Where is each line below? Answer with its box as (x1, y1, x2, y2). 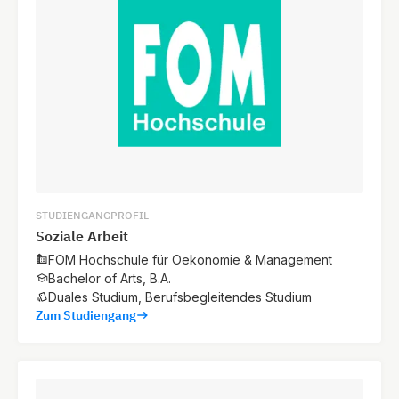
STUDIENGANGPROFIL (36, 208, 149, 222)
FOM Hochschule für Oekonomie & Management (48, 251, 332, 267)
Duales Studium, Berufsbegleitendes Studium (48, 289, 312, 305)
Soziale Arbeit (36, 226, 128, 245)
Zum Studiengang (36, 306, 136, 323)
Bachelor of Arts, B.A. (48, 270, 171, 286)
